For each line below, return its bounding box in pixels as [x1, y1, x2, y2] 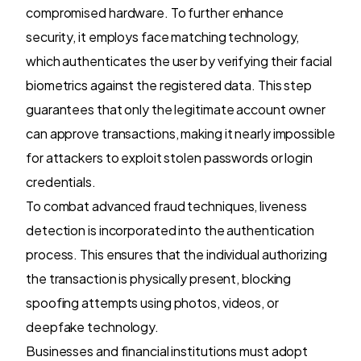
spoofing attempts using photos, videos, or [26, 293, 279, 311]
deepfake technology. [26, 317, 159, 335]
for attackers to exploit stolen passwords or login [26, 148, 313, 166]
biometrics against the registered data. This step [26, 76, 313, 93]
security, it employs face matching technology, [26, 27, 300, 45]
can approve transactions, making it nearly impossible [26, 124, 335, 142]
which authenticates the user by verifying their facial [26, 52, 332, 69]
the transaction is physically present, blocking [26, 269, 292, 287]
